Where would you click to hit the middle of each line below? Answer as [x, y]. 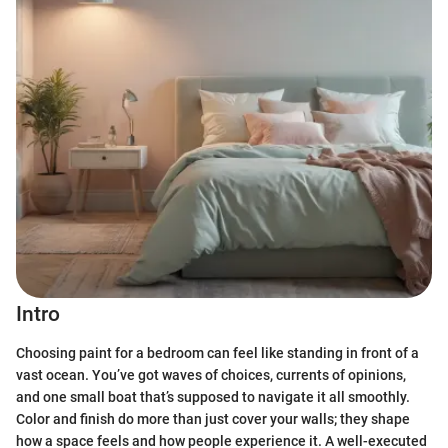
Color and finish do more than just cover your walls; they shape [213, 418]
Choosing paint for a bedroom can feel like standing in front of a [217, 352]
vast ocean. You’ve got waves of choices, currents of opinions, [211, 374]
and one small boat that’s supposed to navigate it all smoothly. [213, 396]
